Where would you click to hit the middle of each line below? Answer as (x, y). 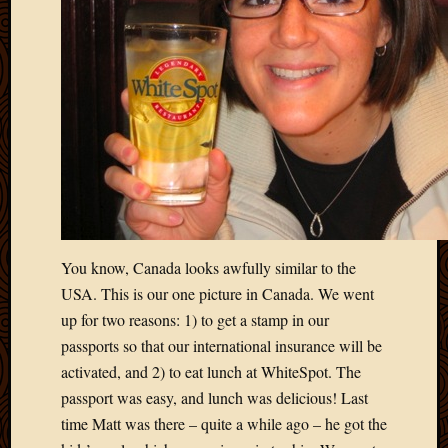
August (426, 406)
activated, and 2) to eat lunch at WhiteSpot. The (211, 371)
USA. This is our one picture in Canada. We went (217, 293)
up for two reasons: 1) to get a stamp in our (195, 319)
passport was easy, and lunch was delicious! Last (214, 397)
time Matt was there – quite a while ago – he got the (224, 423)
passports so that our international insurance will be (221, 345)
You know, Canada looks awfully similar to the (208, 267)
